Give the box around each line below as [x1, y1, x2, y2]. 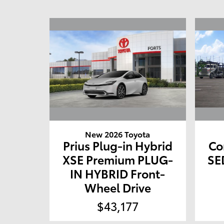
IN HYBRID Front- [70, 164, 165, 181]
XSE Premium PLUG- [62, 150, 173, 167]
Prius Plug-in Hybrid [62, 136, 172, 153]
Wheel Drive [84, 178, 151, 195]
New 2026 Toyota [85, 127, 150, 139]
